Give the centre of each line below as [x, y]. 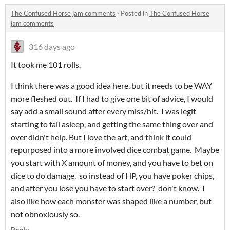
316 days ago [52, 47]
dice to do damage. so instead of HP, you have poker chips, [112, 176]
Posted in [135, 14]
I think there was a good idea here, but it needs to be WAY [111, 86]
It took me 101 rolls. [47, 65]
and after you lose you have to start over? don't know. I [108, 188]
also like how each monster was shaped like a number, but [111, 201]
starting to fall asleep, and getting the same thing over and [112, 124]
